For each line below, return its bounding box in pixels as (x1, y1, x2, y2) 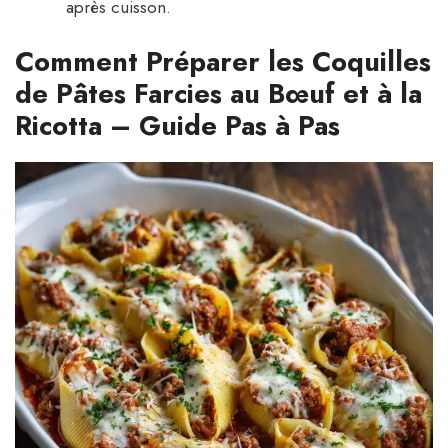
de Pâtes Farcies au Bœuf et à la (15, 73, 422, 113)
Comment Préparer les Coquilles (15, 41, 431, 81)
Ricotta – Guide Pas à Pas (15, 105, 340, 145)
